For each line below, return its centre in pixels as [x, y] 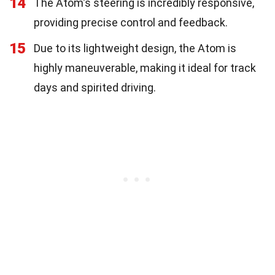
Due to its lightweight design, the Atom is [135, 48]
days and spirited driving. [95, 87]
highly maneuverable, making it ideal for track [145, 68]
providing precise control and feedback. [131, 22]
